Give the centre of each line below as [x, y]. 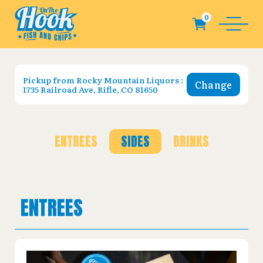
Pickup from [50, 80]
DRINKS [191, 141]
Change [213, 85]
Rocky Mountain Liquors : [130, 80]
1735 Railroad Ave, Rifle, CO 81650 [90, 89]
